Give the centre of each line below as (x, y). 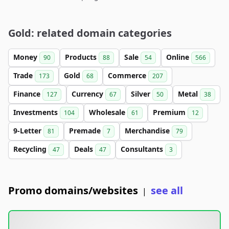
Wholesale (108, 112)
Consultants (143, 149)
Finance (28, 94)
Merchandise (148, 131)
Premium (170, 112)
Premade (86, 131)
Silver (142, 94)
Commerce (128, 75)
